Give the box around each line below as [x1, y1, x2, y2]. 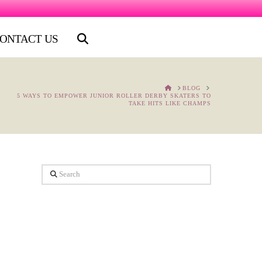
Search [40, 167, 71, 180]
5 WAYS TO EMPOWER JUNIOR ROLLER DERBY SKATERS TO [17, 92, 211, 99]
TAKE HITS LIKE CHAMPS [129, 100, 211, 106]
